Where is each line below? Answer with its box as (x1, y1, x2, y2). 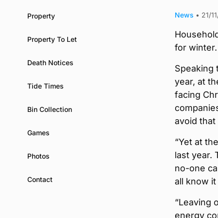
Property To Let (27, 35, 77, 43)
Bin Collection (27, 105, 72, 113)
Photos (27, 151, 50, 160)
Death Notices (27, 58, 73, 67)
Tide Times (27, 81, 64, 90)
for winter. (175, 42, 217, 53)
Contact (27, 175, 53, 183)
